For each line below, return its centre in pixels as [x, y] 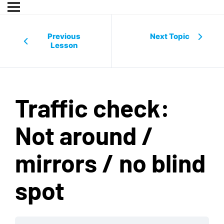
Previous [64, 36]
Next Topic [170, 36]
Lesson [64, 45]
